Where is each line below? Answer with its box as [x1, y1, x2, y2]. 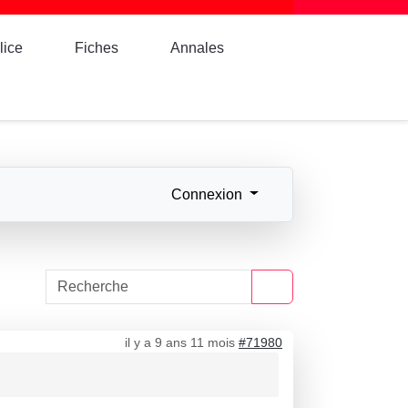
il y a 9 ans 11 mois [125, 335, 235, 350]
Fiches [75, 40, 119, 56]
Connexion [171, 186, 243, 202]
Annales [170, 40, 225, 56]
